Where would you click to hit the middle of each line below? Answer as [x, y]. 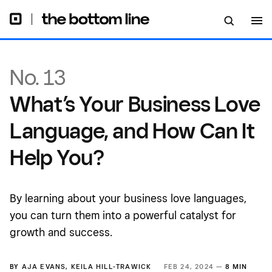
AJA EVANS [44, 267]
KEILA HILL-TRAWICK [111, 267]
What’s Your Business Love [135, 104]
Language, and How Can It [132, 130]
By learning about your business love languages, [128, 198]
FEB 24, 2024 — [194, 267]
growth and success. [61, 232]
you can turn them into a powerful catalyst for [123, 215]
